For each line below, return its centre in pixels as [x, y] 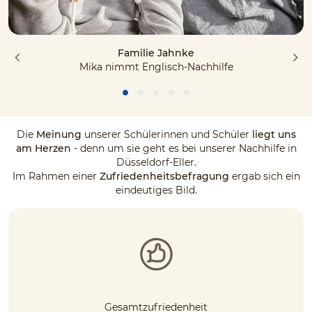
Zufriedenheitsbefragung [164, 177]
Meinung [58, 135]
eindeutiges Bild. [156, 190]
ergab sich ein [264, 177]
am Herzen [43, 149]
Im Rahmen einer [56, 177]
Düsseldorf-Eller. [156, 163]
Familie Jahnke [156, 53]
